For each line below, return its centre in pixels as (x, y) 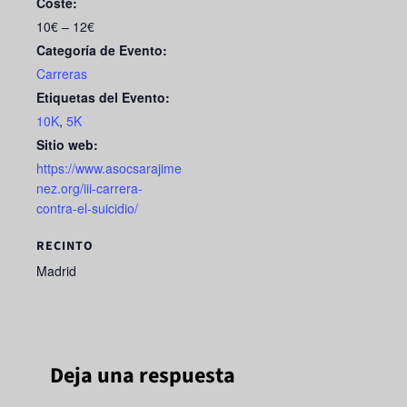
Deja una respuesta (143, 375)
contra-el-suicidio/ (87, 208)
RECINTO (65, 246)
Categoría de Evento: (102, 50)
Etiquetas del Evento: (103, 97)
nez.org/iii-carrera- (89, 188)
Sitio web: (67, 144)
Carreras (62, 73)
